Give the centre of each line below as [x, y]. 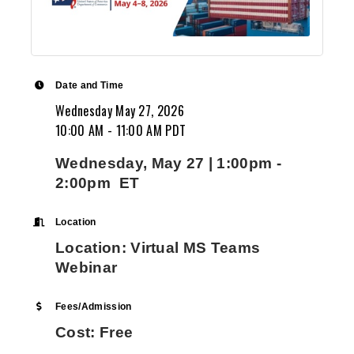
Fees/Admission [94, 306]
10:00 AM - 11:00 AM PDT [121, 130]
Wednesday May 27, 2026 [120, 110]
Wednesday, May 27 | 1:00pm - [168, 163]
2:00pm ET [98, 183]
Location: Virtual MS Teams [158, 247]
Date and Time [90, 85]
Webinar [87, 267]
